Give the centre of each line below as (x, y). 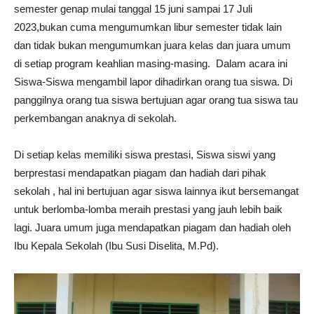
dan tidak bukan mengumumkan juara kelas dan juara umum (152, 45)
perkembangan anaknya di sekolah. (95, 118)
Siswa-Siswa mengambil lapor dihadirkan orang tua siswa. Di (153, 82)
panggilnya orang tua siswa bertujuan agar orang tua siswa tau (156, 100)
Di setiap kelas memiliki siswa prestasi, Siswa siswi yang (145, 155)
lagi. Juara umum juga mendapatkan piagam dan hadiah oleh (152, 227)
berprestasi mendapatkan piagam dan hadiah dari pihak (140, 173)
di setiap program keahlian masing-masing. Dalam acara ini (151, 63)
